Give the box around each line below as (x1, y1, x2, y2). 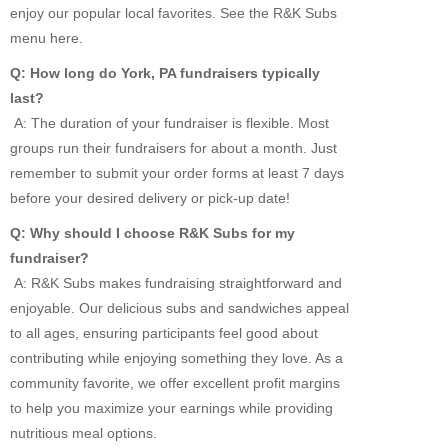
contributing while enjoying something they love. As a (10, 351, 343, 366)
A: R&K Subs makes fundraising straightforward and (10, 276, 342, 291)
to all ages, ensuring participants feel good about (10, 326, 318, 341)
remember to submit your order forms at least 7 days (10, 166, 344, 181)
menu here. (10, 31, 83, 46)
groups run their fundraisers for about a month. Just (10, 141, 337, 156)
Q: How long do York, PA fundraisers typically (10, 66, 320, 81)
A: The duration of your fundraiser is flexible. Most (10, 116, 329, 131)
